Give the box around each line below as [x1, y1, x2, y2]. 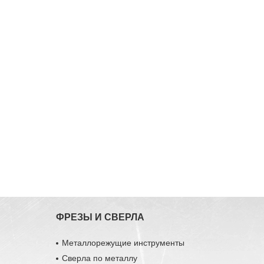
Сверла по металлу [61, 253, 137, 263]
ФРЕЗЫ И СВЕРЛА [55, 212, 144, 222]
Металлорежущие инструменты [61, 238, 184, 247]
